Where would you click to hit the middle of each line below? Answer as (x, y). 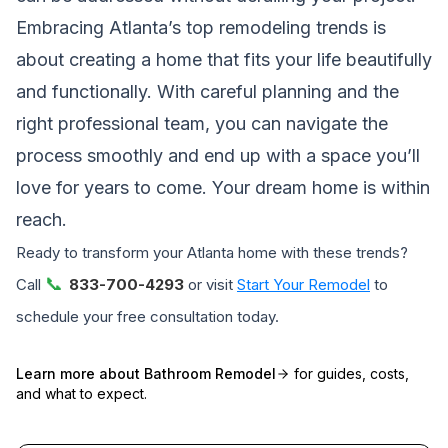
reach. (41, 219)
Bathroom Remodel (210, 373)
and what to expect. (81, 393)
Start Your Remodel (303, 284)
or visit (210, 284)
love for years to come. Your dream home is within (223, 187)
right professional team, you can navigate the (202, 123)
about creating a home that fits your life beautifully (224, 59)
